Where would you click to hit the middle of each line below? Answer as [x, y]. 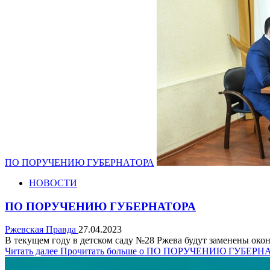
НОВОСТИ [53, 183]
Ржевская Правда [42, 230]
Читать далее [33, 251]
